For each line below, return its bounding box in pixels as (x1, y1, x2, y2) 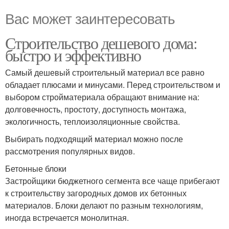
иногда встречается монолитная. (5, 212, 129, 223)
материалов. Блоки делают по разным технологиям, (5, 199, 203, 211)
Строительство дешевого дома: (5, 32, 197, 54)
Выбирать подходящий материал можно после (5, 133, 183, 145)
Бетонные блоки (5, 163, 66, 174)
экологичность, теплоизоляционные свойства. (5, 116, 180, 127)
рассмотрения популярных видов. (5, 145, 135, 157)
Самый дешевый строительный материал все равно (5, 66, 204, 78)
